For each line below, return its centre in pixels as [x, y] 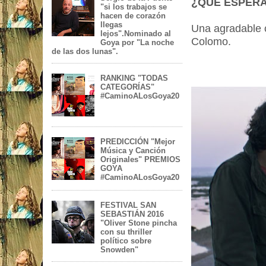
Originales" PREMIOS [141, 160]
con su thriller [126, 232]
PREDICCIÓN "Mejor [138, 142]
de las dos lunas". [85, 52]
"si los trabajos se [134, 7]
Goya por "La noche [137, 43]
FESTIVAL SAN [129, 205]
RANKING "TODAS [134, 78]
